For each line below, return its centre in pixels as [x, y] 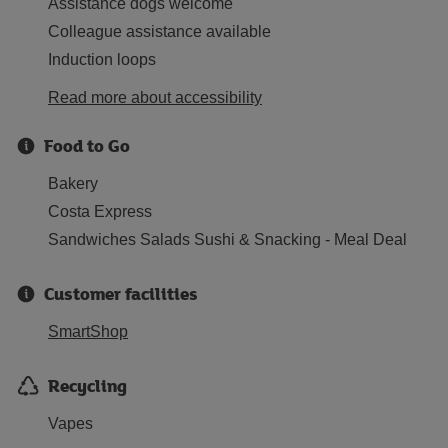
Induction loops [102, 59]
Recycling [87, 385]
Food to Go [87, 145]
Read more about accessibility [155, 97]
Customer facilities [121, 293]
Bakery [73, 183]
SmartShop [88, 331]
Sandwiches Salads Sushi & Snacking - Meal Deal [227, 239]
